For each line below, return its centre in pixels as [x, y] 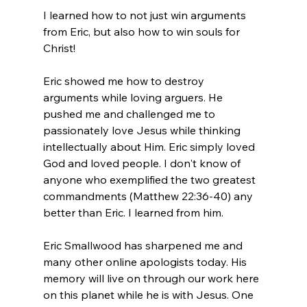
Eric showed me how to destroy [125, 81]
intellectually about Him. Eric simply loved [150, 146]
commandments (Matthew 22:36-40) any [149, 196]
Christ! [59, 48]
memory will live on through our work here [152, 278]
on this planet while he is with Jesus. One [149, 294]
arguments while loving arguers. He [134, 97]
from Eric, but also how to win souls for [143, 31]
